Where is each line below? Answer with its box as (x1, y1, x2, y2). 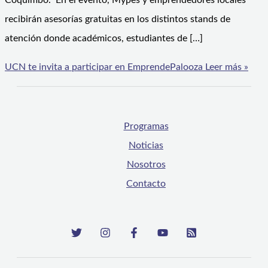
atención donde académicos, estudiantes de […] (5, 33, 203, 44)
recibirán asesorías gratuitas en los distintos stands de (5, 14, 230, 25)
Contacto (126, 179, 166, 189)
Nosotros (126, 160, 166, 170)
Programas (123, 121, 169, 132)
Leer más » (203, 62, 248, 72)
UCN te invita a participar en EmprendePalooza (5, 62, 203, 72)
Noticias (129, 141, 163, 151)
